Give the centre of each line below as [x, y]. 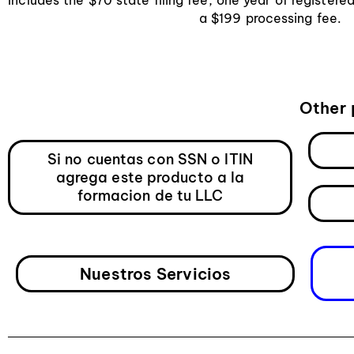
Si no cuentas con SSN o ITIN [150, 159]
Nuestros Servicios [156, 273]
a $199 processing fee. [270, 18]
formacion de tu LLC [150, 195]
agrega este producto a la [150, 177]
